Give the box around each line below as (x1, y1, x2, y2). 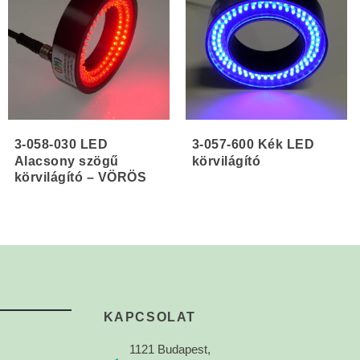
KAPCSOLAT (103, 310, 196, 325)
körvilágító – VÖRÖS (14, 170, 146, 185)
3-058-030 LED (14, 137, 108, 152)
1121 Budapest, (129, 342, 211, 357)
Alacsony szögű (14, 153, 119, 168)
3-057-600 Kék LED (191, 137, 315, 152)
